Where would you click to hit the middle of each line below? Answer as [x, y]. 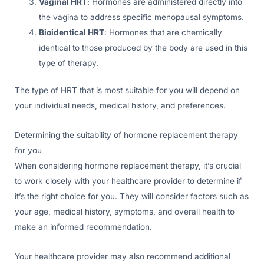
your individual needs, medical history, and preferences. [120, 106]
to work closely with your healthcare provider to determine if [128, 181]
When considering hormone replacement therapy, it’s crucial [128, 166]
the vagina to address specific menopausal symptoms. [142, 17]
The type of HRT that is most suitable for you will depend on [127, 90]
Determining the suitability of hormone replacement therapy [126, 135]
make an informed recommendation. [83, 227]
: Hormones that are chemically [164, 32]
